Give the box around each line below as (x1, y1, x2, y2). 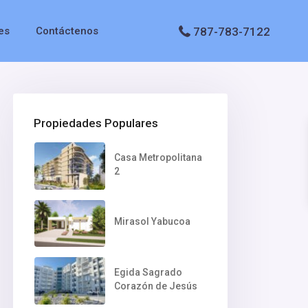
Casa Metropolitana (113, 151, 202, 163)
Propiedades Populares (34, 116, 158, 131)
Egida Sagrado (113, 266, 182, 278)
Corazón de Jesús (113, 280, 197, 291)
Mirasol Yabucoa (113, 216, 190, 228)
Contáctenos (35, 25, 98, 37)
